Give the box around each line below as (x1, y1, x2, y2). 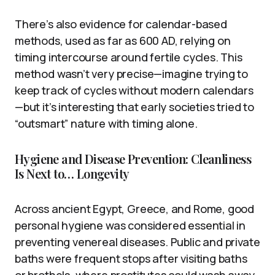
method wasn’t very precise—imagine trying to (15, 66, 249, 81)
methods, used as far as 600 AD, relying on (15, 33, 231, 48)
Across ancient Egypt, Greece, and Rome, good (15, 201, 255, 216)
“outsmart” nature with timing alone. (15, 115, 198, 131)
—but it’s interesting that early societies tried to (15, 99, 254, 114)
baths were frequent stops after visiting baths (15, 250, 247, 266)
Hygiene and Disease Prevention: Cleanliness (15, 150, 252, 167)
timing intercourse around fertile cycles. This (15, 49, 242, 64)
